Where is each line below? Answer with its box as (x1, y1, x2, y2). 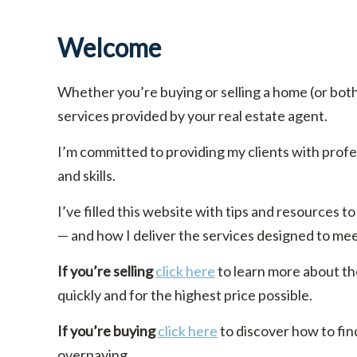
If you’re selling (57, 262, 153, 280)
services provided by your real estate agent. (57, 107, 328, 125)
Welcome (57, 31, 161, 63)
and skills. (57, 167, 116, 185)
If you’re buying (57, 322, 155, 340)
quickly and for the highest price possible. (57, 286, 312, 304)
